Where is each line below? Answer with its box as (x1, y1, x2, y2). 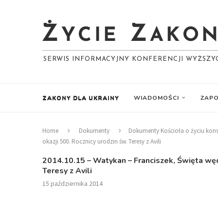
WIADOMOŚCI (134, 94, 179, 102)
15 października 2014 (42, 179, 103, 188)
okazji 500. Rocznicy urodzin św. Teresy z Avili (42, 137, 161, 145)
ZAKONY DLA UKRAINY (42, 94, 119, 102)
